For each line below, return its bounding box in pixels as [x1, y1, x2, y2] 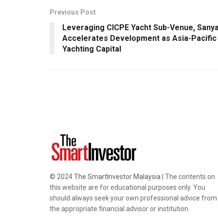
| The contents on [161, 172, 215, 181]
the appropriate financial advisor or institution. [50, 204, 190, 213]
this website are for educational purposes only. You [50, 183, 205, 191]
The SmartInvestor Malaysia [74, 172, 161, 181]
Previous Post [50, 8, 96, 17]
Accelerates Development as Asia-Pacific [62, 34, 217, 43]
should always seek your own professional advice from [50, 194, 217, 202]
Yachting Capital [62, 44, 121, 54]
